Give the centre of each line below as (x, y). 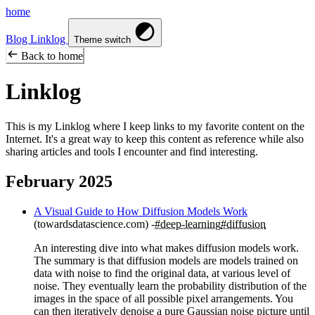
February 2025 (59, 181)
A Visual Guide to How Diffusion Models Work (141, 211)
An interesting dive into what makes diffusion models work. (166, 247)
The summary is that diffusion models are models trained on (166, 260)
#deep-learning (188, 224)
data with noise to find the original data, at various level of (162, 273)
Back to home (52, 56)
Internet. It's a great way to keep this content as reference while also (155, 139)
